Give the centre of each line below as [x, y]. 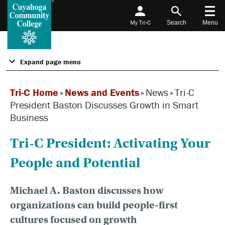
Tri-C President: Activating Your [110, 143]
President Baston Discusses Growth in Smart [104, 104]
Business [29, 117]
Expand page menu [50, 62]
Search [176, 23]
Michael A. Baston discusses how [87, 190]
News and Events [102, 92]
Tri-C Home [34, 92]
